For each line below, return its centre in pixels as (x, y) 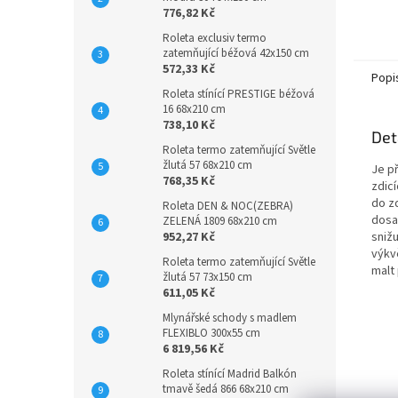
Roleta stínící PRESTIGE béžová (239, 94)
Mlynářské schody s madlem (230, 318)
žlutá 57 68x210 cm (207, 165)
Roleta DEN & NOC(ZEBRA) (228, 206)
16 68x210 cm (194, 109)
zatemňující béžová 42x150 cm (236, 53)
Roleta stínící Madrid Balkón (230, 374)
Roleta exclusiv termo (215, 38)
